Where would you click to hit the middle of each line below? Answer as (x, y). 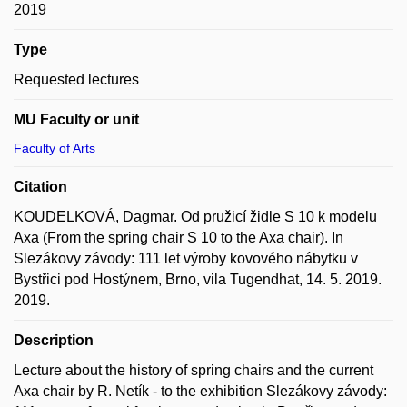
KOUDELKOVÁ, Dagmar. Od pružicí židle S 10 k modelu (195, 217)
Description (54, 340)
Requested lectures (76, 79)
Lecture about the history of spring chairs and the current (194, 370)
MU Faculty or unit (76, 119)
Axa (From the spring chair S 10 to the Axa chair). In (179, 238)
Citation (40, 187)
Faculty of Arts (55, 148)
